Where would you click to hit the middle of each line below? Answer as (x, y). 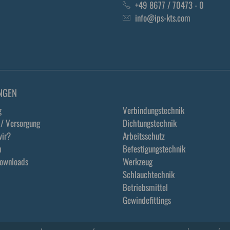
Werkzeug (138, 161)
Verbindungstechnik (154, 110)
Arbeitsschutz (144, 136)
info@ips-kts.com (163, 17)
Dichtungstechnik (150, 123)
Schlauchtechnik (149, 174)
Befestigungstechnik (154, 149)
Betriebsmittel (145, 187)
